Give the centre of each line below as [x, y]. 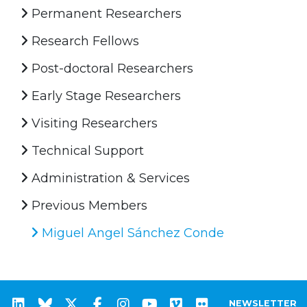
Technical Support [86, 150]
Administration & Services [109, 178]
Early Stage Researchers [105, 96]
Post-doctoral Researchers [111, 68]
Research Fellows [84, 41]
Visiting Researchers [93, 123]
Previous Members [88, 205]
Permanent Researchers [105, 13]
